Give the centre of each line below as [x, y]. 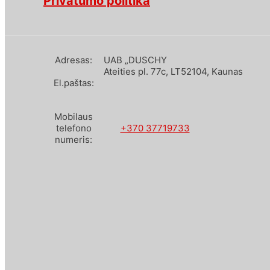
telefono [74, 128]
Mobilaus [74, 117]
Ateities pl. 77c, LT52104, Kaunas [173, 72]
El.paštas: [74, 83]
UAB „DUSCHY [135, 60]
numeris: [74, 140]
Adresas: [74, 60]
